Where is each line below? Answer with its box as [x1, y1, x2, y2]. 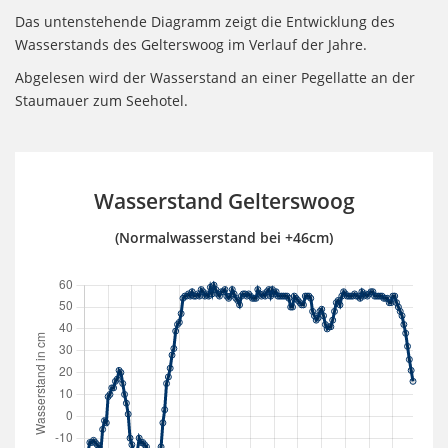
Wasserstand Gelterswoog [93, 187, 355, 215]
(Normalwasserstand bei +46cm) [115, 228, 333, 247]
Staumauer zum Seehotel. [15, 91, 188, 110]
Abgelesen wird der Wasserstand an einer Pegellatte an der [15, 68, 415, 87]
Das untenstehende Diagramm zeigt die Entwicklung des [15, 12, 395, 31]
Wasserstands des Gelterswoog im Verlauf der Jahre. [15, 35, 367, 54]
